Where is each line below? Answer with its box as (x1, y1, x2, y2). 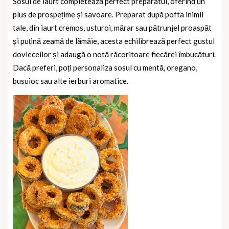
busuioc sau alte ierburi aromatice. (13, 76, 128, 86)
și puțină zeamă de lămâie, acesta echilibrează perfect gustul (13, 36, 215, 46)
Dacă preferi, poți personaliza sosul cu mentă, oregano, (13, 63, 197, 73)
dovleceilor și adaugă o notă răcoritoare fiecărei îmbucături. (13, 50, 216, 59)
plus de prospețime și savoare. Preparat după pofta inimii (13, 10, 203, 19)
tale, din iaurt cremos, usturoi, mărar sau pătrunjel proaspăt (13, 23, 212, 33)
